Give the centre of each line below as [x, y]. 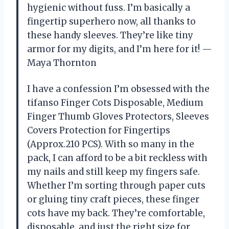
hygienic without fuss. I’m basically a [109, 8]
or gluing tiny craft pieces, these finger [113, 200]
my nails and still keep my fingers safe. [113, 172]
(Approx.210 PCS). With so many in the [111, 144]
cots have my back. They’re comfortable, [116, 213]
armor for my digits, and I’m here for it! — [120, 49]
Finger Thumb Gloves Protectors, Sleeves [118, 117]
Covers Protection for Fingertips [99, 131]
